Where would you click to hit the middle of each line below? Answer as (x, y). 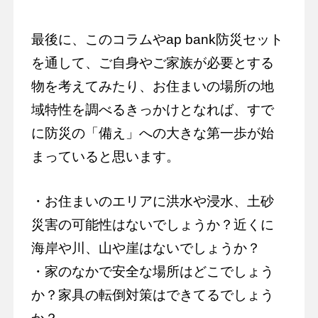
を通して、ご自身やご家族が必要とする (152, 62)
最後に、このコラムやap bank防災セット (157, 39)
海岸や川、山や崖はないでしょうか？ (146, 248)
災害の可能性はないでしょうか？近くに (152, 224)
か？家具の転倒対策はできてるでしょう (152, 295)
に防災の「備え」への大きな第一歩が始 (152, 133)
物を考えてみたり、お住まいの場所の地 (152, 86)
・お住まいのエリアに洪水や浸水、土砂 (152, 201)
